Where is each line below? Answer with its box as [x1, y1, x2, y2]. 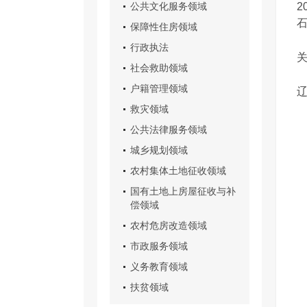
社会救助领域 [130, 62, 188, 73]
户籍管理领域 [130, 83, 188, 94]
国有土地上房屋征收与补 [130, 186, 236, 197]
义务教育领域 [130, 261, 188, 272]
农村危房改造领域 [130, 220, 207, 231]
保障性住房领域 [130, 21, 197, 32]
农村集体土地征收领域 [130, 165, 226, 176]
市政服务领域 [130, 241, 188, 251]
